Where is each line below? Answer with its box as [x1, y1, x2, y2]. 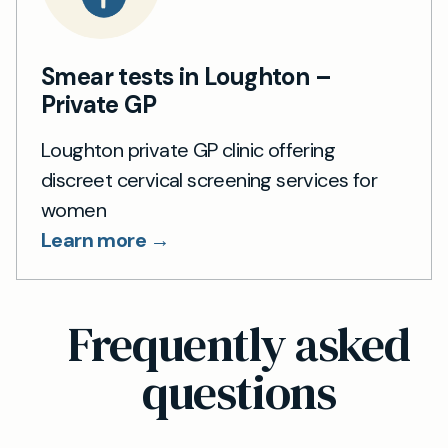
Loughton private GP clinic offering [41, 136, 335, 163]
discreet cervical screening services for [41, 166, 377, 193]
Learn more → [41, 226, 170, 253]
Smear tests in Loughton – [41, 60, 331, 92]
